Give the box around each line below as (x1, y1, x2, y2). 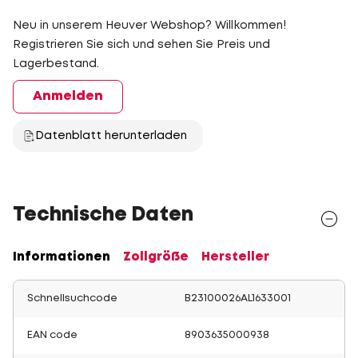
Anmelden (33, 90, 103, 102)
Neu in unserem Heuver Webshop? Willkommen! (13, 21, 286, 30)
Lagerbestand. (13, 59, 99, 69)
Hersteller (201, 252, 269, 263)
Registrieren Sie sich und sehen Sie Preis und (13, 40, 270, 50)
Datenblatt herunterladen (35, 131, 187, 141)
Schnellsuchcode (27, 294, 117, 303)
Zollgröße (123, 252, 189, 263)
